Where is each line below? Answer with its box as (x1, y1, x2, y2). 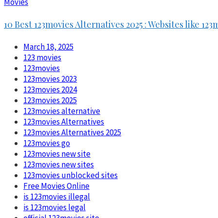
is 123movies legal (23, 201, 86, 213)
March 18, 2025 (23, 41, 73, 52)
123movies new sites (23, 159, 94, 170)
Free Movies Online (23, 180, 90, 191)
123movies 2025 (23, 94, 77, 106)
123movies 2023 (23, 73, 77, 84)
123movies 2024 (23, 84, 77, 95)
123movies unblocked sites (23, 169, 118, 181)
